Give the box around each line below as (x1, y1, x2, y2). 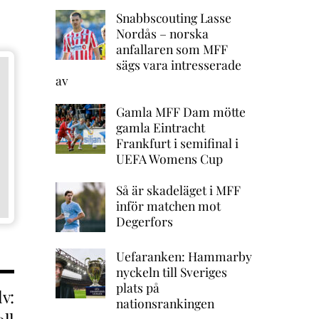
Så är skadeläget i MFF (115, 182, 241, 199)
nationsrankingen (115, 295, 214, 312)
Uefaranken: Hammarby (115, 248, 252, 265)
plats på (115, 279, 159, 296)
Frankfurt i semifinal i (115, 135, 239, 152)
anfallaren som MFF (115, 41, 228, 58)
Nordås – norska (115, 25, 209, 42)
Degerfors (115, 213, 173, 230)
